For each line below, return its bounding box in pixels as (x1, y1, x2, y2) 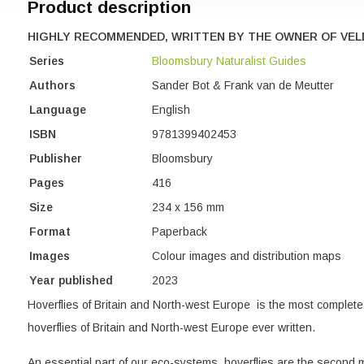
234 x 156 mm (151, 201, 224, 214)
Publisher (28, 152, 82, 165)
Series (28, 54, 64, 67)
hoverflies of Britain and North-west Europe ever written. (27, 321, 315, 334)
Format (28, 225, 71, 238)
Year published (28, 274, 119, 287)
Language (28, 103, 86, 116)
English (151, 103, 190, 116)
